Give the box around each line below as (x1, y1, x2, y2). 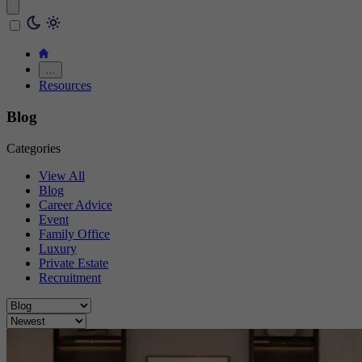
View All (39, 168, 85, 183)
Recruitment (39, 270, 101, 284)
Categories (6, 141, 61, 155)
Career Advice (39, 197, 112, 212)
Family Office (39, 226, 110, 241)
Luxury (39, 241, 77, 255)
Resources (39, 78, 91, 93)
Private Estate (39, 255, 108, 270)
